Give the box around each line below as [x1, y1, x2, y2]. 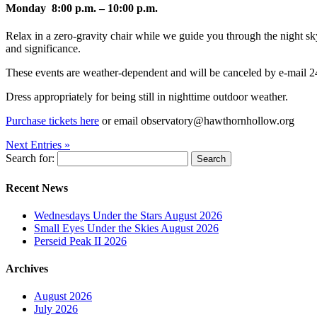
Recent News [6, 181, 68, 194]
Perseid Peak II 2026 [34, 234, 127, 247]
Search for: [6, 152, 54, 165]
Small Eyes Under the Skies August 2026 [34, 221, 219, 234]
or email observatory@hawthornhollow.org [99, 115, 294, 127]
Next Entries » [6, 139, 70, 151]
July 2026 [34, 303, 78, 316]
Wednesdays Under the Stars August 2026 [34, 209, 222, 221]
